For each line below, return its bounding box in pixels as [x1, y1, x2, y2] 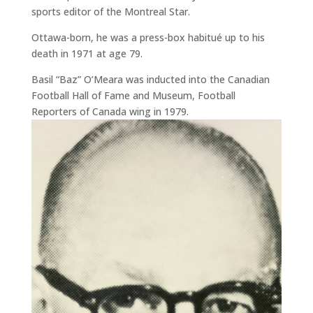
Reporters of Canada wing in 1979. [31, 105, 189, 119]
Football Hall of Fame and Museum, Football [31, 89, 235, 103]
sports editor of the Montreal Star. [31, 5, 190, 19]
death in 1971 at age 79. [31, 47, 143, 61]
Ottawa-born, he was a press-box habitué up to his [31, 31, 265, 45]
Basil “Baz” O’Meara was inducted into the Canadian [31, 73, 270, 87]
